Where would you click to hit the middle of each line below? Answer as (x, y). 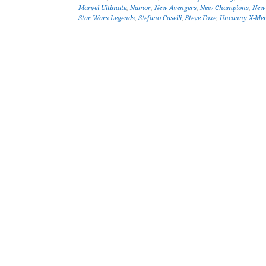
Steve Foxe (201, 18)
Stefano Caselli (160, 18)
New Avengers (175, 8)
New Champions (224, 8)
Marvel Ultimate (102, 8)
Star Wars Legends (107, 18)
